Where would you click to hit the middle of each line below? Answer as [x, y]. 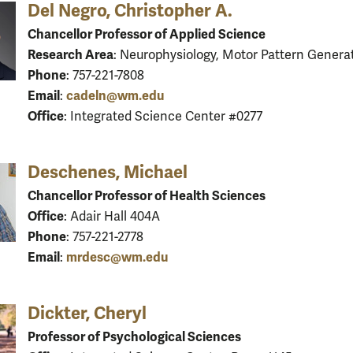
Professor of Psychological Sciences [134, 336]
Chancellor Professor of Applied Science [147, 34]
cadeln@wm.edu [115, 95]
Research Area [71, 54]
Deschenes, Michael [108, 172]
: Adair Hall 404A [112, 216]
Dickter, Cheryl [87, 313]
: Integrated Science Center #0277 [163, 116]
